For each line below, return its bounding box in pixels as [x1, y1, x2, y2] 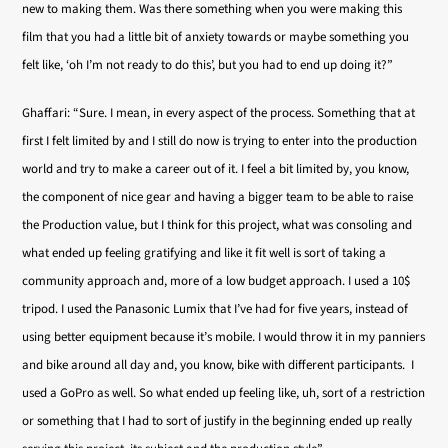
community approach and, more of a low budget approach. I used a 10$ [22, 272, 411, 290]
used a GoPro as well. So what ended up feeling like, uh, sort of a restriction [22, 384, 426, 402]
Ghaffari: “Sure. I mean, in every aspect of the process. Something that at [22, 104, 416, 122]
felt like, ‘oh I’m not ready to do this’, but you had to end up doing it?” [22, 56, 397, 74]
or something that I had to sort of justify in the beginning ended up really [22, 412, 413, 430]
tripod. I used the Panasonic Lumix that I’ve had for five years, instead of [22, 300, 409, 318]
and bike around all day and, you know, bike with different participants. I [22, 356, 415, 374]
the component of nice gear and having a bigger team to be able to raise [22, 188, 414, 206]
